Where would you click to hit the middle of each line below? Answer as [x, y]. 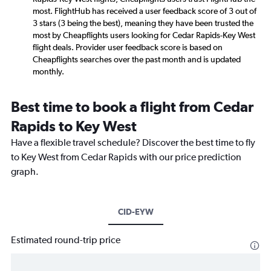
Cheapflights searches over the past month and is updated [137, 60]
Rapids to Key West [74, 126]
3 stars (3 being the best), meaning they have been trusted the [143, 23]
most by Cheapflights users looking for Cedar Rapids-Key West [144, 35]
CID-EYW [135, 212]
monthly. [48, 72]
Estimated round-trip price [66, 240]
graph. [25, 172]
